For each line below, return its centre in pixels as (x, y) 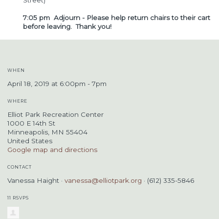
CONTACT (20, 167)
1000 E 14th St (31, 123)
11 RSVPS (18, 198)
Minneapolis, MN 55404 (47, 132)
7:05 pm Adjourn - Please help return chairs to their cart (117, 18)
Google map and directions (52, 150)
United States (30, 141)
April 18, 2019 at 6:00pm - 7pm (57, 84)
